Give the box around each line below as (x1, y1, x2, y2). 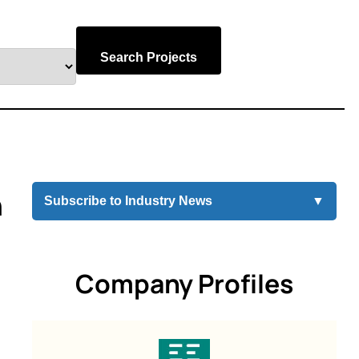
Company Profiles (75, 265, 293, 301)
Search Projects (100, 50, 197, 64)
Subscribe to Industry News (43, 194, 212, 208)
